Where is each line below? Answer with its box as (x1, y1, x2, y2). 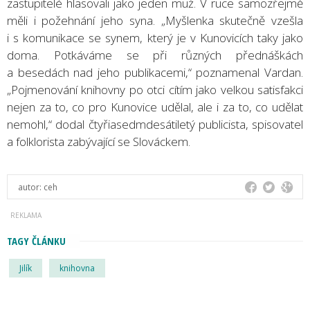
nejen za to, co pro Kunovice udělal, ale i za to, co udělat (7, 98, 303, 115)
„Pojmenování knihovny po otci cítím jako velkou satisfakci (7, 81, 303, 98)
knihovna (60, 262, 95, 274)
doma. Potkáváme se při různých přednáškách (7, 46, 303, 63)
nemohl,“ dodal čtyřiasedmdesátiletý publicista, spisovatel (7, 116, 303, 132)
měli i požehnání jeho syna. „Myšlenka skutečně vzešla (7, 12, 303, 28)
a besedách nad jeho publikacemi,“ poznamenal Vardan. (7, 64, 303, 80)
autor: (18, 181, 44, 193)
